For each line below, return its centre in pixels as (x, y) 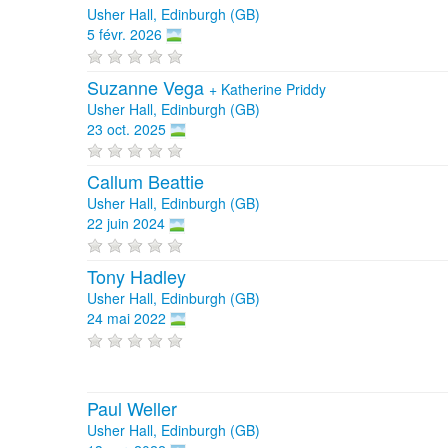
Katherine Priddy (273, 88)
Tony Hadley (136, 275)
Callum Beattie (145, 181)
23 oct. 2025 (126, 128)
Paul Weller (132, 407)
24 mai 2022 (126, 317)
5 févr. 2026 (124, 34)
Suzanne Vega (148, 86)
